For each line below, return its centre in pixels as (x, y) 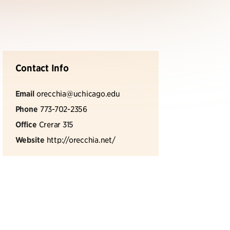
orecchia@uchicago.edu (78, 93)
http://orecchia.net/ (81, 139)
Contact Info (42, 68)
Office (26, 124)
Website (30, 140)
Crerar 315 (56, 124)
